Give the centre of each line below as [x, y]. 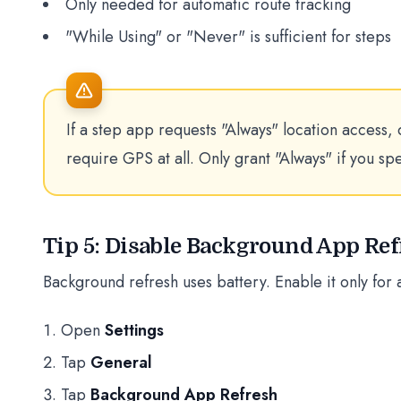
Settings [134, 330]
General [121, 363]
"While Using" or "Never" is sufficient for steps [228, 37]
